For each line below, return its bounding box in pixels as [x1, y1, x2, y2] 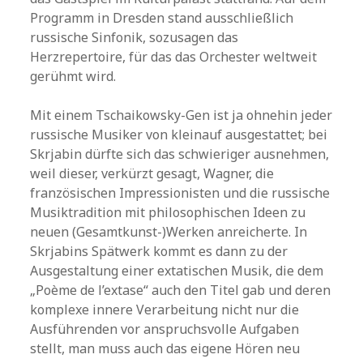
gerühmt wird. [30, 67, 117, 85]
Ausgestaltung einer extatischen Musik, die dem [30, 262, 324, 280]
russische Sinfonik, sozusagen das [30, 28, 239, 46]
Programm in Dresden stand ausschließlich [30, 9, 294, 27]
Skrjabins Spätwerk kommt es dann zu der [30, 242, 288, 260]
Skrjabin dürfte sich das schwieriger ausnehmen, [30, 145, 330, 163]
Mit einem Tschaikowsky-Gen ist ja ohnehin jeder [30, 106, 333, 124]
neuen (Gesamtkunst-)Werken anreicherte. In [30, 223, 308, 241]
